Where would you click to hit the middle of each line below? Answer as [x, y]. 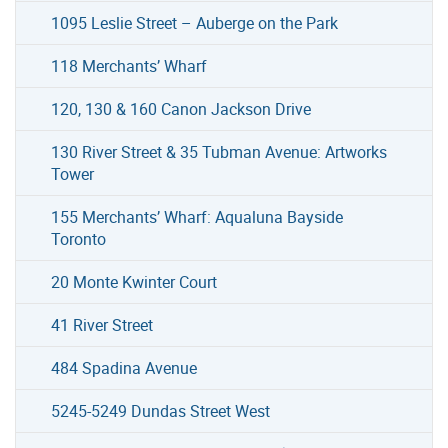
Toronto [79, 238]
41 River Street [102, 324]
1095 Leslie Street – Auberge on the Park [195, 22]
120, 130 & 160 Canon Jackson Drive [181, 108]
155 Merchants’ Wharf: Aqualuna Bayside [197, 216]
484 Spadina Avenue [124, 367]
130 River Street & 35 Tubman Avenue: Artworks [219, 151]
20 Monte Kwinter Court [134, 281]
